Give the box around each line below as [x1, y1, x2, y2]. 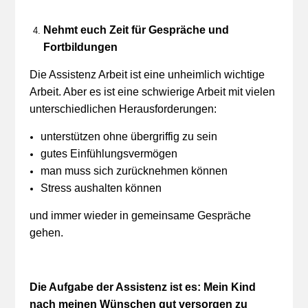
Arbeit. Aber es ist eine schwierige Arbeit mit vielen [29, 86, 275, 98]
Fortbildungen [43, 41, 118, 53]
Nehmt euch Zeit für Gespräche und [43, 24, 229, 36]
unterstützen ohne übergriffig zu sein [40, 131, 217, 142]
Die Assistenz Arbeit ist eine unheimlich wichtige [29, 69, 265, 80]
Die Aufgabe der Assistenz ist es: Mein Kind [29, 281, 256, 293]
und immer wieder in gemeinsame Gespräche [29, 210, 251, 221]
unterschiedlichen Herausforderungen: [29, 103, 217, 115]
